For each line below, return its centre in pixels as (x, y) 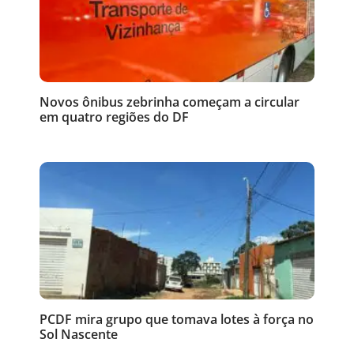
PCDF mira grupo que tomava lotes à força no (177, 319)
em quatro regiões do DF (114, 117)
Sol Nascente (79, 334)
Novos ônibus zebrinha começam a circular (169, 102)
